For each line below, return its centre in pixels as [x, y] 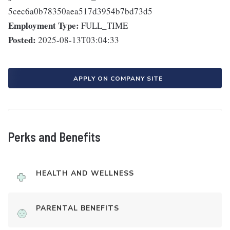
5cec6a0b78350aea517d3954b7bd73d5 [80, 11]
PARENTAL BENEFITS [78, 208]
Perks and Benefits [54, 137]
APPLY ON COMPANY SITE [118, 78]
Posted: [22, 40]
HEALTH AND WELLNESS [85, 173]
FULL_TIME [104, 25]
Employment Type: [44, 25]
